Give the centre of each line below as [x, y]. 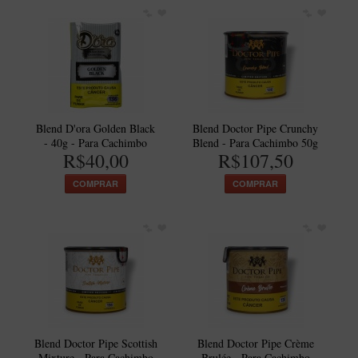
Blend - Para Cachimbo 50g [256, 143]
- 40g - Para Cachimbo [96, 143]
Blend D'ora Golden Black [96, 128]
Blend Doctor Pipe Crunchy [256, 128]
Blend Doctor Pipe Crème [255, 343]
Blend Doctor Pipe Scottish [95, 343]
